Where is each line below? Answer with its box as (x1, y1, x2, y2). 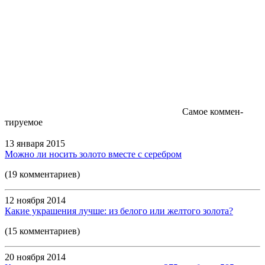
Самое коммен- (182, 106, 243, 117)
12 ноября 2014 (5, 195, 66, 205)
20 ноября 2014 (5, 251, 66, 262)
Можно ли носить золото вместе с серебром (5, 148, 182, 159)
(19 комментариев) (5, 169, 80, 179)
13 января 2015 (5, 138, 65, 148)
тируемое (5, 117, 43, 127)
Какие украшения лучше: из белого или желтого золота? (5, 205, 233, 216)
